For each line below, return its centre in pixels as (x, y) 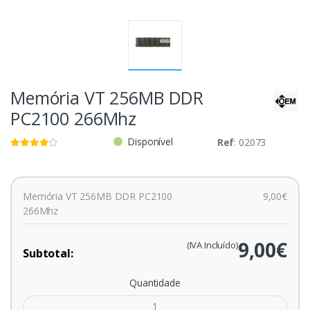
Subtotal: (48, 253)
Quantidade (155, 282)
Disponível (150, 141)
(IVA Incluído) (212, 245)
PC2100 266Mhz (74, 118)
